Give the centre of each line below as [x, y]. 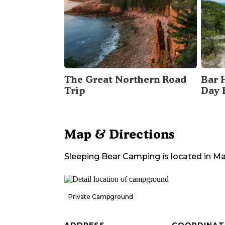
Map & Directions [120, 134]
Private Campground [101, 197]
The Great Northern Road [125, 80]
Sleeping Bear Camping [112, 157]
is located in [186, 157]
